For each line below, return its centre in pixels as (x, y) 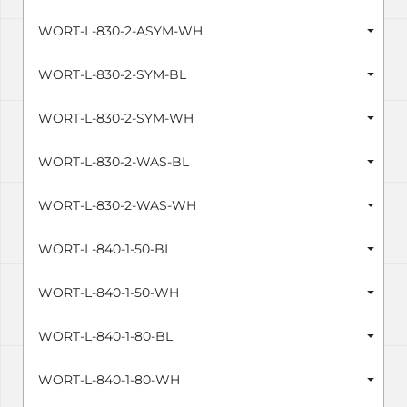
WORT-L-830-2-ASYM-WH (120, 31)
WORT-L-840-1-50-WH (109, 293)
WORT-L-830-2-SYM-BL (112, 75)
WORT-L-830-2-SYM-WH (116, 119)
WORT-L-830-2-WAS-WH (117, 206)
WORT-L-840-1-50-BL (105, 249)
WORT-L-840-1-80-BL (105, 337)
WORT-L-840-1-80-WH (109, 380)
